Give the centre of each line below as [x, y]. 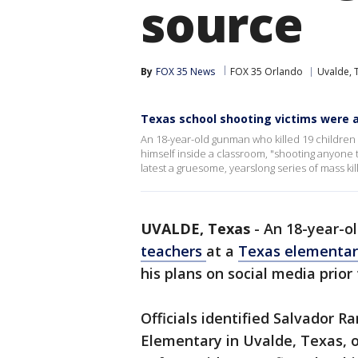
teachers [173, 251]
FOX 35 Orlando [267, 72]
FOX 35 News [185, 72]
